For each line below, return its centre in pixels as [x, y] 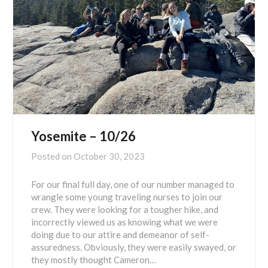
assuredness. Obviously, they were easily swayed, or [134, 247]
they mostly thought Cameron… [94, 260]
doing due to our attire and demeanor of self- [121, 235]
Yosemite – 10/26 [84, 136]
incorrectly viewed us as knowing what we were [125, 222]
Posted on [53, 156]
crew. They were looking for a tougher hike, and [125, 210]
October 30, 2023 [109, 156]
